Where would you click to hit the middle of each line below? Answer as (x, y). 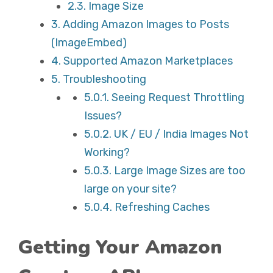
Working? (107, 152)
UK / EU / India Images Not (180, 134)
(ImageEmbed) (89, 43)
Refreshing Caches (161, 207)
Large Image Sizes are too (179, 171)
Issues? (103, 116)
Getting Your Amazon (120, 247)
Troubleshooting (103, 79)
